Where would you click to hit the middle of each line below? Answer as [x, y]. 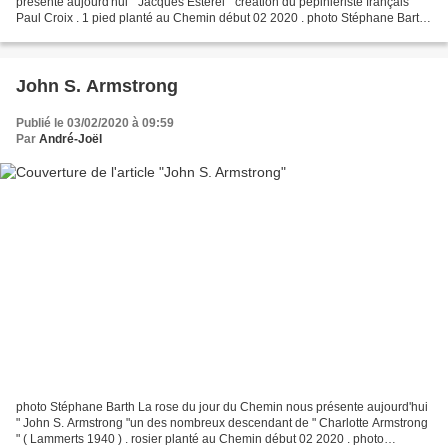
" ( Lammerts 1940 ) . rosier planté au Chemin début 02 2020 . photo [200, 438]
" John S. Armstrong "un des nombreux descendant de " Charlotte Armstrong [222, 422]
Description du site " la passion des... [115, 34]
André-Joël [70, 139]
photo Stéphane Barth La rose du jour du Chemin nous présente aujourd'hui [222, 406]
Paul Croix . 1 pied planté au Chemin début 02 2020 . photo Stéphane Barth [221, 18]
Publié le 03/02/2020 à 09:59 [95, 123]
